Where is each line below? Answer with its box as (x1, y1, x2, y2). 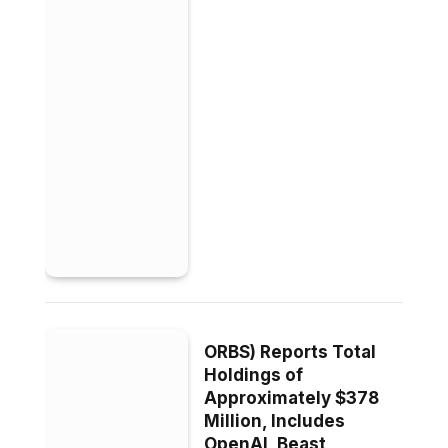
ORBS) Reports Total (204, 341, 377, 362)
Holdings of (204, 364, 304, 385)
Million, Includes (204, 410, 346, 431)
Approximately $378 (204, 387, 380, 408)
